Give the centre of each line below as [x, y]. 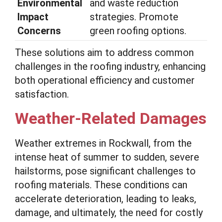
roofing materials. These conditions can [101, 185]
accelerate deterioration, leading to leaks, [106, 199]
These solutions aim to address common [104, 53]
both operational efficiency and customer [105, 80]
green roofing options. [138, 31]
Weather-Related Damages [111, 118]
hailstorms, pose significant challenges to [105, 171]
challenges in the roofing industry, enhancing [110, 66]
